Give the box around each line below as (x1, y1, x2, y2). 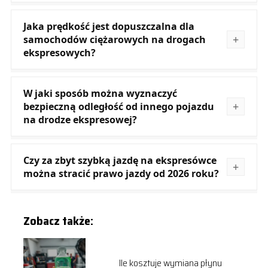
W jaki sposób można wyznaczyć (23, 86, 177, 100)
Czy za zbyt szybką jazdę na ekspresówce (23, 153, 217, 167)
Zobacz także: (23, 211, 93, 230)
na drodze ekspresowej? (23, 112, 137, 126)
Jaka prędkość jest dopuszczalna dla (23, 19, 194, 33)
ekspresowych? (23, 45, 96, 59)
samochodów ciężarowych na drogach (23, 32, 206, 46)
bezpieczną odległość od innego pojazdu (23, 99, 214, 113)
